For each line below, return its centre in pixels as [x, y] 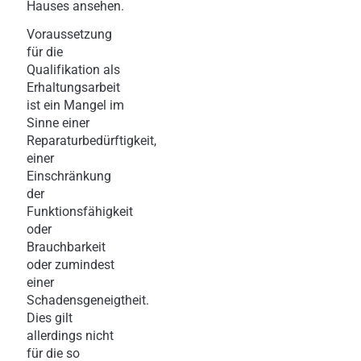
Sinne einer [58, 122]
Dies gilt [50, 317]
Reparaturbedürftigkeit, [91, 140]
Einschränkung [69, 176]
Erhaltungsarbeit [73, 87]
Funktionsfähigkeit [80, 211]
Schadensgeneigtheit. [88, 300]
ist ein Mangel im [75, 105]
